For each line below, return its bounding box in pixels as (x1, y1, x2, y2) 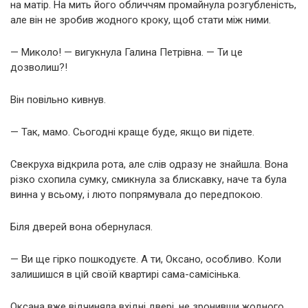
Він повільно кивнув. (10, 93, 106, 106)
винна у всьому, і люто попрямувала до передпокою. (10, 188, 263, 201)
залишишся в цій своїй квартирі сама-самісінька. (10, 267, 241, 280)
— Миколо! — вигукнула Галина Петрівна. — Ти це (10, 45, 243, 58)
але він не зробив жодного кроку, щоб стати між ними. (10, 13, 271, 26)
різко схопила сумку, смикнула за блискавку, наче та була (10, 173, 287, 186)
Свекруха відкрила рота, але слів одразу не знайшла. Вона (10, 157, 288, 170)
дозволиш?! (10, 60, 67, 74)
